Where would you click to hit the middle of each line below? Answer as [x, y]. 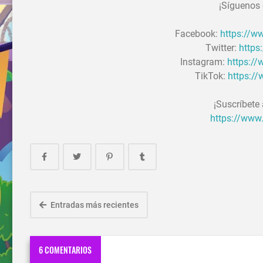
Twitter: [222, 48]
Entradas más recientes [94, 205]
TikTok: [211, 76]
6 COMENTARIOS [65, 249]
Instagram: [204, 62]
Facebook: [197, 34]
